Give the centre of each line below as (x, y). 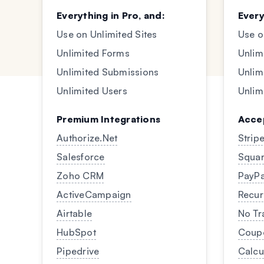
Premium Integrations (108, 119)
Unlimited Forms (93, 53)
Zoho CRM (80, 176)
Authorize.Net (87, 138)
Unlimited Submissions (108, 72)
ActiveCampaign (94, 194)
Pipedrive (78, 251)
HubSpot (76, 232)
